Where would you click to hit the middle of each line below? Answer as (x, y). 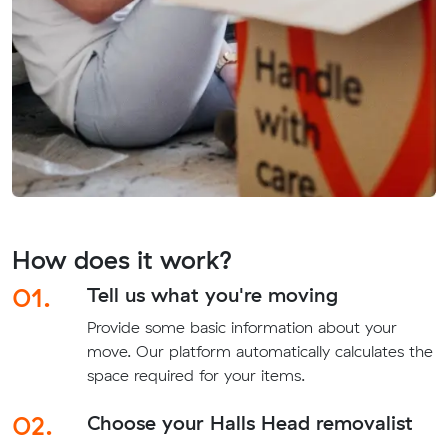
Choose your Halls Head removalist (249, 423)
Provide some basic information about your (241, 327)
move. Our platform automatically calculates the (259, 351)
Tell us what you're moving (212, 295)
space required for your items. (195, 375)
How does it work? (122, 260)
